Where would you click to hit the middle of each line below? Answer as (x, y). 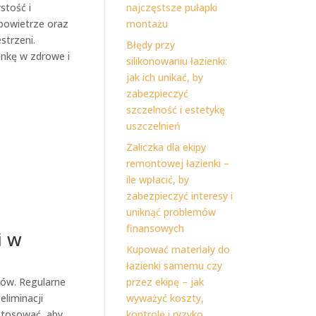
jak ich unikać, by (165, 77)
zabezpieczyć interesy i (180, 196)
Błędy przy (151, 45)
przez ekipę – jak (165, 282)
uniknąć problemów (171, 212)
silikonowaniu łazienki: (177, 61)
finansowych (156, 228)
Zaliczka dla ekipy (166, 147)
